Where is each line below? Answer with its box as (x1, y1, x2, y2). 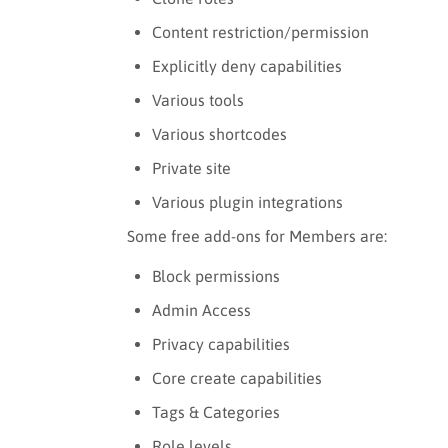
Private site (152, 158, 231, 177)
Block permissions (152, 266, 280, 285)
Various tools (152, 90, 244, 109)
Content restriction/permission (152, 22, 369, 41)
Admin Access (152, 300, 251, 319)
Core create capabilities (152, 368, 322, 387)
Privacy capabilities (152, 334, 290, 353)
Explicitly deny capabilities (152, 56, 342, 75)
